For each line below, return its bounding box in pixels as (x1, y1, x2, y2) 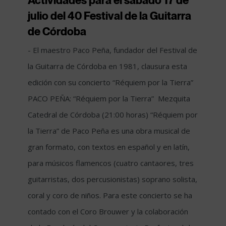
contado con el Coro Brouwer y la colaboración (28, 206, 188, 216)
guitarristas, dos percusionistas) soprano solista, (28, 174, 197, 184)
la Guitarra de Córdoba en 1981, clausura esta (28, 61, 187, 71)
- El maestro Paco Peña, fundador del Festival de (28, 44, 197, 55)
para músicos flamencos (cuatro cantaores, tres (28, 157, 194, 168)
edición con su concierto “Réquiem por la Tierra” (28, 77, 193, 87)
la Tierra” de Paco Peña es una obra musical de (28, 125, 190, 136)
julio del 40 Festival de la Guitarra (28, 9, 191, 22)
